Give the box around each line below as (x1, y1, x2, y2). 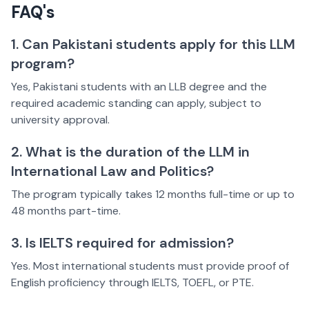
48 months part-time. (11, 203, 121, 219)
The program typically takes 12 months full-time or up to (11, 187, 295, 202)
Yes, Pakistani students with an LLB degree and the (11, 79, 267, 94)
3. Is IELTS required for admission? (11, 234, 234, 252)
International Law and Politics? (11, 162, 214, 181)
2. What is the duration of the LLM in (11, 143, 250, 161)
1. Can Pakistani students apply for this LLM (11, 35, 295, 54)
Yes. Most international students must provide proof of (11, 259, 289, 274)
